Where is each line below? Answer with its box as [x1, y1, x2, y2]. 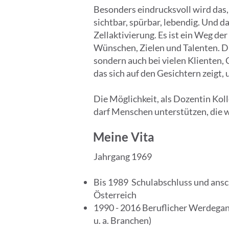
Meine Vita [93, 129, 154, 144]
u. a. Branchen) [94, 215, 151, 226]
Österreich [94, 189, 136, 200]
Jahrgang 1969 [94, 151, 152, 162]
